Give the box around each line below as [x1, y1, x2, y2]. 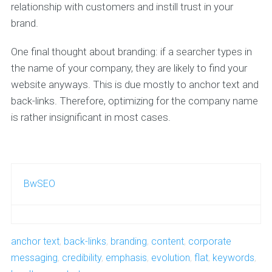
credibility [61, 252, 101, 263]
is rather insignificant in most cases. [10, 111, 171, 123]
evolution [151, 252, 190, 263]
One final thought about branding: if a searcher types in [10, 46, 252, 58]
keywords [212, 252, 254, 263]
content [151, 236, 184, 247]
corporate [188, 236, 231, 247]
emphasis [105, 252, 147, 263]
